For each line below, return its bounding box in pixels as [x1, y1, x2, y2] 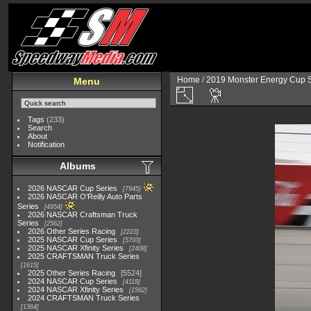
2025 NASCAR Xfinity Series [28, 244, 124, 252]
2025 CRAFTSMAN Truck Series [28, 252, 140, 260]
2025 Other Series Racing [28, 269, 116, 277]
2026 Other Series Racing [28, 227, 116, 235]
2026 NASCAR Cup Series [28, 184, 118, 192]
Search [28, 124, 53, 132]
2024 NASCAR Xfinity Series [28, 285, 124, 294]
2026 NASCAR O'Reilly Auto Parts [28, 192, 143, 201]
